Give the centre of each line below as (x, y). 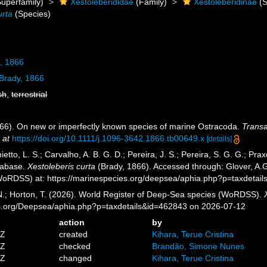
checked (75, 246)
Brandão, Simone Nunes (198, 246)
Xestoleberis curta (62, 166)
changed (76, 258)
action (72, 222)
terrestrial (30, 94)
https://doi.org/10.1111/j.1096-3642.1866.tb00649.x (108, 138)
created (74, 234)
